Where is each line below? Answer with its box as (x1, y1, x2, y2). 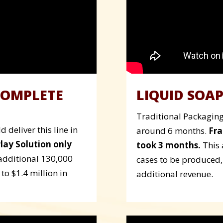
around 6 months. (136, 124, 209, 136)
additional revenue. (136, 168, 213, 180)
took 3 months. (136, 139, 201, 151)
